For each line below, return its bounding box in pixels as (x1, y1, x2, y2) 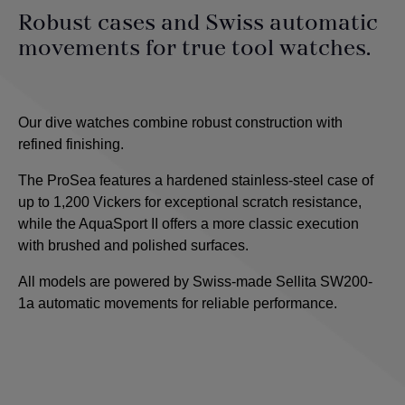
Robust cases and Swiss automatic (18, 10, 378, 38)
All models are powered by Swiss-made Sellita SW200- (18, 274, 372, 290)
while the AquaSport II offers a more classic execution (18, 216, 359, 232)
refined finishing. (18, 137, 124, 153)
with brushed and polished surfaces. (18, 238, 249, 254)
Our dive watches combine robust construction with (18, 115, 343, 131)
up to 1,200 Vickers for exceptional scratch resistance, (18, 194, 362, 211)
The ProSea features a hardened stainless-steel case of (18, 173, 373, 189)
